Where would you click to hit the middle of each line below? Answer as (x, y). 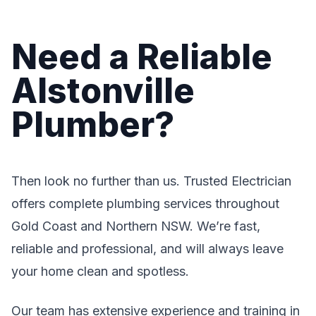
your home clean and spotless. (100, 271)
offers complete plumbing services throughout (145, 203)
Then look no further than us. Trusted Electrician (151, 181)
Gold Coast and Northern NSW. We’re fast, (136, 226)
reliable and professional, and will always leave (147, 249)
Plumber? (93, 124)
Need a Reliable (142, 57)
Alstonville (103, 91)
